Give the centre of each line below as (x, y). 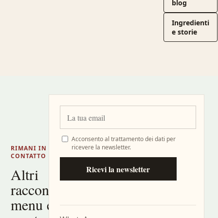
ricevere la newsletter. (101, 147)
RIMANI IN (29, 148)
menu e (32, 204)
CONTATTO (29, 156)
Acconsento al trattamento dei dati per (123, 139)
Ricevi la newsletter (118, 169)
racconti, (36, 189)
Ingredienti (191, 23)
